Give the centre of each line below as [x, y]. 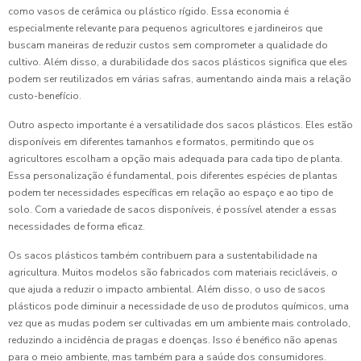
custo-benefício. [45, 96]
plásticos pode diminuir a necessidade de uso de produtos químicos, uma [178, 306]
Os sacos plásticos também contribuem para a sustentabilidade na [163, 255]
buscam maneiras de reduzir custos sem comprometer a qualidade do [168, 45]
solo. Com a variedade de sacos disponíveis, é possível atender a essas [172, 210]
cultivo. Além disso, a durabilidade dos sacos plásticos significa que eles [178, 62]
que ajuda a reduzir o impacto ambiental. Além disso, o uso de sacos [167, 289]
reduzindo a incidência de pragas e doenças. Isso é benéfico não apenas [173, 340]
